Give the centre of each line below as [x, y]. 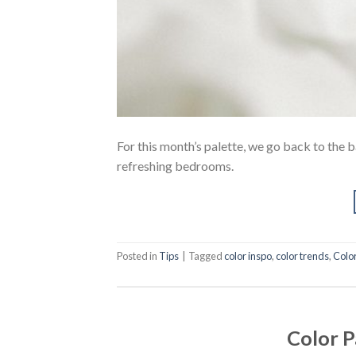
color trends [302, 256]
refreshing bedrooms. [175, 165]
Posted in [138, 256]
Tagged [206, 256]
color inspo [248, 256]
